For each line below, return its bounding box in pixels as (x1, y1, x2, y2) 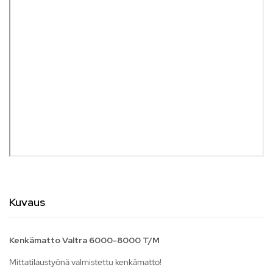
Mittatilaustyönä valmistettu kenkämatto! (9, 257, 161, 268)
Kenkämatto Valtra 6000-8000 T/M (9, 235, 160, 246)
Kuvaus (9, 195, 45, 210)
